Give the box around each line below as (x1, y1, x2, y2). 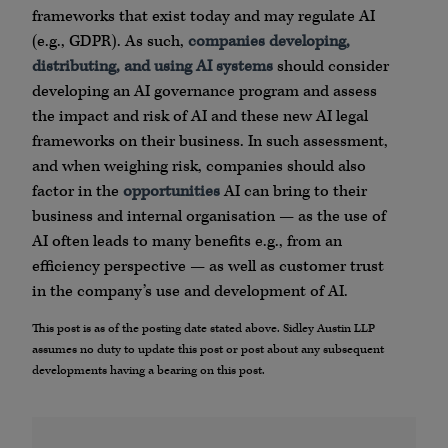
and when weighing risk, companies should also (32, 155, 366, 177)
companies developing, (188, 30, 350, 52)
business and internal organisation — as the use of (32, 205, 386, 227)
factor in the (32, 180, 123, 202)
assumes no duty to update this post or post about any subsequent (32, 341, 384, 357)
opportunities (123, 180, 220, 202)
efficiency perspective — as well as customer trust (32, 255, 384, 277)
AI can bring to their (220, 180, 367, 202)
